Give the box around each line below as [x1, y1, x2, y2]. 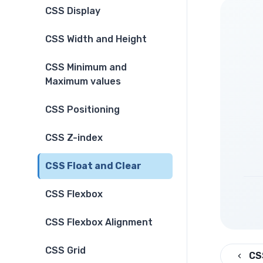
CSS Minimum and [45, 62, 127, 73]
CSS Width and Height [45, 33, 147, 45]
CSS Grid [45, 245, 86, 257]
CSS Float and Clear [45, 160, 141, 172]
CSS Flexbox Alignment [45, 217, 153, 228]
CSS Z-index [45, 132, 103, 144]
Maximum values [45, 76, 121, 87]
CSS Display [45, 5, 100, 17]
